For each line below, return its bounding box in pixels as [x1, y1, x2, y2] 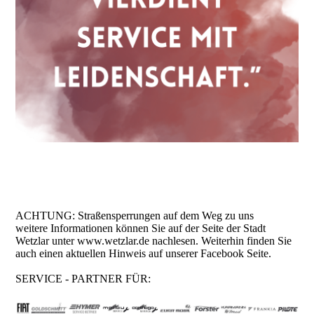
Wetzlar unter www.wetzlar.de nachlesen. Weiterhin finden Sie [15, 234, 292, 247]
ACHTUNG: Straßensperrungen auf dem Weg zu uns [15, 209, 254, 221]
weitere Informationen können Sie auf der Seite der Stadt [15, 221, 266, 234]
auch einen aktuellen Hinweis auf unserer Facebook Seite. [15, 247, 275, 259]
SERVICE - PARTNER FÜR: [15, 272, 154, 285]
